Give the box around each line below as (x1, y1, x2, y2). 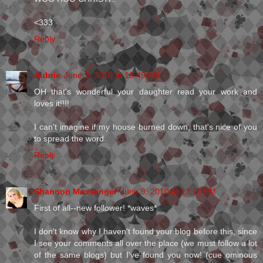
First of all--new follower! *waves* (34, 203, 157, 213)
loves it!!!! (34, 99, 69, 109)
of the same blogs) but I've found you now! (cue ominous (34, 250, 257, 260)
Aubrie (34, 70, 60, 80)
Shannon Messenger (34, 187, 117, 197)
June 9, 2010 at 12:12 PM (120, 187, 216, 197)
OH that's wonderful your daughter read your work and (34, 87, 257, 97)
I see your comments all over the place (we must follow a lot (34, 238, 257, 248)
